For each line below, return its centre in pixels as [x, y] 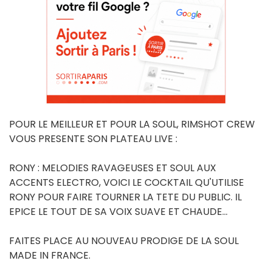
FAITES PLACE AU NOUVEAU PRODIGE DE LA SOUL [124, 241]
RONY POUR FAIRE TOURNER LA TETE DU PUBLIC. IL [125, 197]
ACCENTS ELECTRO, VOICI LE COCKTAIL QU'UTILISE [127, 182]
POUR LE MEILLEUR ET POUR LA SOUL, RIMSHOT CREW [132, 124]
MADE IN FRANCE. [50, 255]
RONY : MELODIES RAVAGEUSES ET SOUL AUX [113, 168]
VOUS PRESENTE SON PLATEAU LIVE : [93, 139]
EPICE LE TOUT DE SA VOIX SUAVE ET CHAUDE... [118, 212]
